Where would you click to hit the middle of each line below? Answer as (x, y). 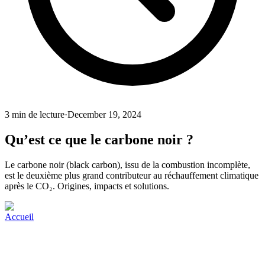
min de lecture (37, 115)
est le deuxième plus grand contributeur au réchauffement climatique (132, 175)
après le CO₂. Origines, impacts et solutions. (87, 186)
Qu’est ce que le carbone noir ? (99, 140)
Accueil (19, 217)
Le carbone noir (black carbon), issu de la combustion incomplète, (127, 165)
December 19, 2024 (104, 115)
